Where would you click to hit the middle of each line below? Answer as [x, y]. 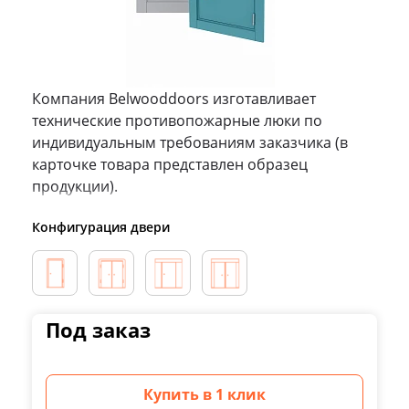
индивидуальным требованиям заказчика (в [190, 142]
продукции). [75, 186]
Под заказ [98, 330]
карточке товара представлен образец [170, 164]
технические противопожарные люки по [177, 121]
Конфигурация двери [101, 227]
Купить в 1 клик [204, 394]
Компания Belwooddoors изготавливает [174, 99]
